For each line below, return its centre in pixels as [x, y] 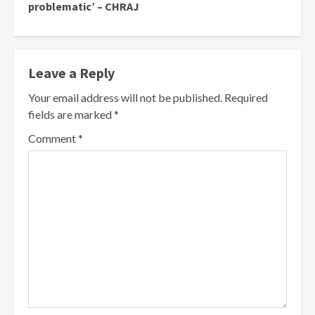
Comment [53, 138]
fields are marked [71, 114]
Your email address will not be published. [125, 97]
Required [246, 97]
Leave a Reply [71, 73]
